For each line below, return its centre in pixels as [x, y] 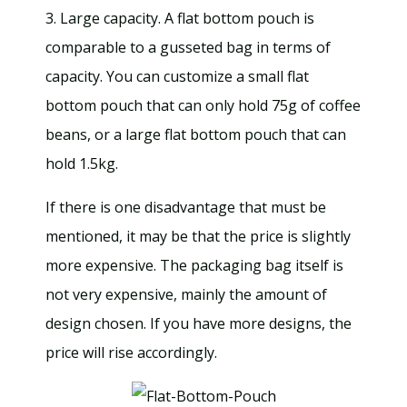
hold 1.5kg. [82, 164]
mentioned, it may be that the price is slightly [198, 236]
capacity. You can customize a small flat [177, 76]
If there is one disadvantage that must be [186, 207]
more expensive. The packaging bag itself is [194, 265]
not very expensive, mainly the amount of [186, 294]
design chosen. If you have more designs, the [199, 323]
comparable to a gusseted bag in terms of [188, 47]
